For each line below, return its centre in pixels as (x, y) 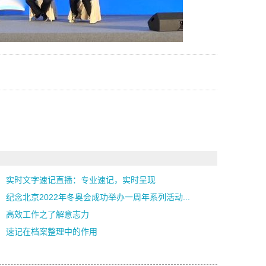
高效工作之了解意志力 (48, 214)
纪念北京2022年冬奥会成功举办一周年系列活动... (98, 197)
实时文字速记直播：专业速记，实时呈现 (81, 180)
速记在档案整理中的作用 (52, 232)
